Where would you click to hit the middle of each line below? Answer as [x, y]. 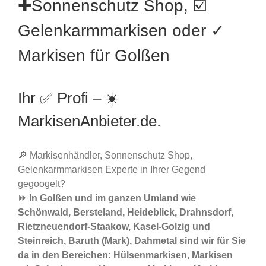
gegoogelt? [42, 184]
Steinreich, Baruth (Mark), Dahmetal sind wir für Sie [132, 241]
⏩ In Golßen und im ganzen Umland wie [107, 198]
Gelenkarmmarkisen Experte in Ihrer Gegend [112, 170]
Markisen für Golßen [94, 56]
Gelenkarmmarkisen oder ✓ [121, 31]
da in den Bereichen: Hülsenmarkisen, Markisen [125, 255]
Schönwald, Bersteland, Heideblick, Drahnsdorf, [126, 213]
